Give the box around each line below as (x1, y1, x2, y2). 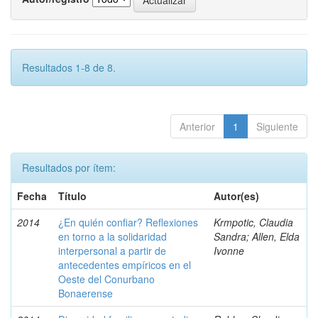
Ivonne (214, 243, 244, 258)
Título (58, 189, 87, 203)
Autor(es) (214, 189, 259, 203)
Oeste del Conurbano (58, 272, 155, 286)
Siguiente (256, 119, 298, 133)
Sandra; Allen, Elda (214, 229, 300, 243)
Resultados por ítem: (22, 160, 116, 175)
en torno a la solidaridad (58, 229, 167, 243)
